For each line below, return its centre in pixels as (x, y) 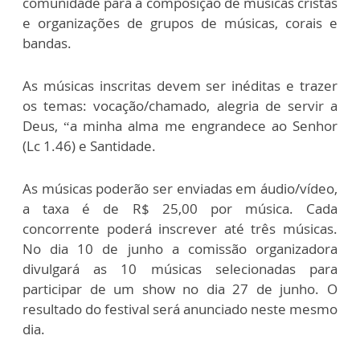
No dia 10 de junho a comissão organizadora (180, 249)
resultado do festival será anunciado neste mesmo (180, 309)
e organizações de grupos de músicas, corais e (180, 23)
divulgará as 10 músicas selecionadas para (180, 269)
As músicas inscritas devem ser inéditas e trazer (180, 86)
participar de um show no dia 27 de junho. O (180, 289)
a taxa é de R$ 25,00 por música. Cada (180, 209)
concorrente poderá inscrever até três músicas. (180, 229)
